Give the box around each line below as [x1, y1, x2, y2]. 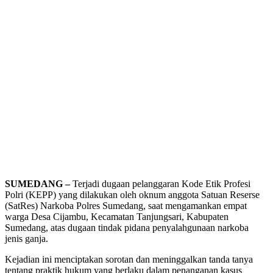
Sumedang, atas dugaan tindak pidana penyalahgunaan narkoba [5, 222, 249, 233]
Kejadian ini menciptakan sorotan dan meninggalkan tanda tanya [5, 254, 253, 265]
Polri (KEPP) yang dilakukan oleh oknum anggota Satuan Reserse [5, 190, 260, 200]
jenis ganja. [5, 233, 48, 244]
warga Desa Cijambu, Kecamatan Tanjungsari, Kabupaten [5, 211, 229, 222]
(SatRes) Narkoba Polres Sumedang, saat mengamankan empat [5, 200, 247, 211]
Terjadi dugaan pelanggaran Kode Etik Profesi [70, 179, 250, 190]
